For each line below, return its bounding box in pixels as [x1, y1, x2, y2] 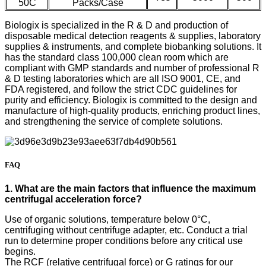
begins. [5, 246, 36, 256]
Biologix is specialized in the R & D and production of [5, 20, 228, 31]
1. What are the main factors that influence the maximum [5, 183, 256, 194]
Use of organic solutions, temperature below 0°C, [5, 214, 210, 224]
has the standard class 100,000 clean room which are [5, 52, 229, 63]
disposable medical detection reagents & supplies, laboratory [5, 31, 261, 42]
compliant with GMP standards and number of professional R [5, 63, 259, 74]
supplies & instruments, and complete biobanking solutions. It [5, 42, 261, 52]
